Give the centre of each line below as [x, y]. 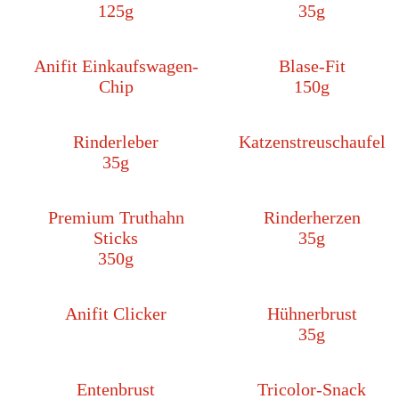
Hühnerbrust [312, 314]
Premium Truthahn [116, 218]
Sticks [116, 238]
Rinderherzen [312, 218]
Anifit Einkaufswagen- [116, 66]
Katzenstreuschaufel [312, 142]
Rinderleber [116, 142]
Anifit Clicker [116, 314]
